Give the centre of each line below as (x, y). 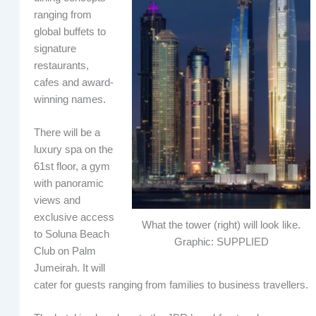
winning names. (69, 99)
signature (55, 48)
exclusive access (74, 218)
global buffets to (69, 31)
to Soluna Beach (71, 235)
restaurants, (61, 65)
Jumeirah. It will (69, 268)
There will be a (67, 133)
